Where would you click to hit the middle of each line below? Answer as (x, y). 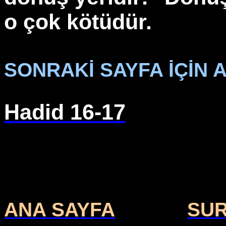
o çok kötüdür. (78, 22)
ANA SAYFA (60, 210)
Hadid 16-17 (65, 112)
